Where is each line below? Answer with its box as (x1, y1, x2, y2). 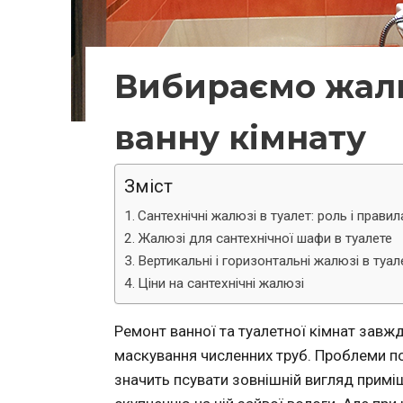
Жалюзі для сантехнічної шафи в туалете (138, 229, 393, 246)
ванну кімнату (114, 117, 366, 157)
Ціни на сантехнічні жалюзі (138, 274, 305, 291)
